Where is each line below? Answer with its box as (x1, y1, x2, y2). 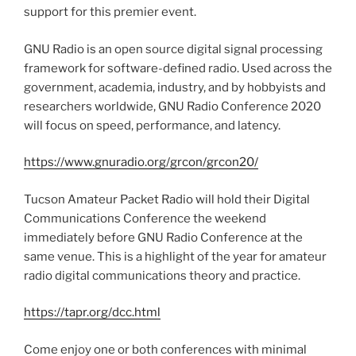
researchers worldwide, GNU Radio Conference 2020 (24, 99, 321, 114)
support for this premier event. (24, 5, 196, 20)
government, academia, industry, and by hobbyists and (24, 79, 326, 95)
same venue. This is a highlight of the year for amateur (24, 249, 327, 264)
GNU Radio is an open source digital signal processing (24, 41, 323, 56)
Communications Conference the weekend (24, 211, 266, 226)
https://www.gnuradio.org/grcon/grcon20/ (24, 155, 258, 170)
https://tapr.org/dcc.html (24, 305, 161, 320)
